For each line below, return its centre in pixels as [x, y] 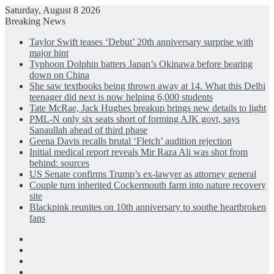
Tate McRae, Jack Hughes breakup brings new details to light [148, 108]
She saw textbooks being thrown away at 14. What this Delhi [147, 86]
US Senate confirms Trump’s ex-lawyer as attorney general [143, 174]
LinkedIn [46, 260]
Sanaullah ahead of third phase [88, 130]
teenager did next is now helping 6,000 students [121, 97]
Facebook [48, 238]
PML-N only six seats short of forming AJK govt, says [135, 119]
